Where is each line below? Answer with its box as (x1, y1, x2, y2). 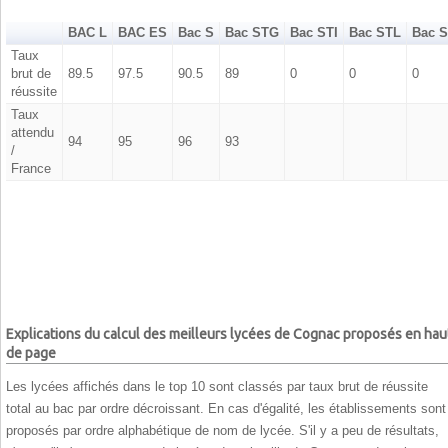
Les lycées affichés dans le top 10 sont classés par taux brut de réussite (6, 378, 428, 394)
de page (6, 345, 56, 362)
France (10, 160, 51, 176)
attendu (10, 124, 54, 140)
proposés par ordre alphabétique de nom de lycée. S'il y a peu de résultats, (6, 422, 439, 438)
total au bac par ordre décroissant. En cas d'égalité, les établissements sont (6, 400, 446, 416)
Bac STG (225, 24, 279, 40)
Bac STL (349, 24, 401, 40)
